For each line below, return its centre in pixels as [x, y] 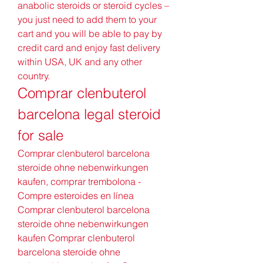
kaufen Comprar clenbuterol [76, 237]
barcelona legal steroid [89, 114]
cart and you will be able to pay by [90, 33]
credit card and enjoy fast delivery [89, 47]
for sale [41, 135]
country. [35, 75]
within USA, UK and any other [80, 61]
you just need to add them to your [87, 19]
